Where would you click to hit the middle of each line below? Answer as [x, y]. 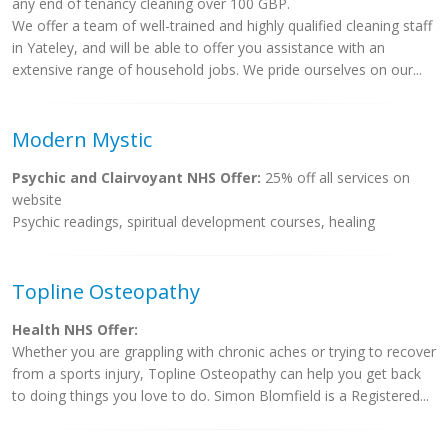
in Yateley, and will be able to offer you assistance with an [198, 47]
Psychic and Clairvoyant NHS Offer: [136, 177]
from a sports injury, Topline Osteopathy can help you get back [216, 373]
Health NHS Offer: [75, 329]
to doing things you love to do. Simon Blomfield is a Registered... [220, 395]
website [37, 199]
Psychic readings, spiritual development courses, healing [193, 221]
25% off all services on [335, 177]
